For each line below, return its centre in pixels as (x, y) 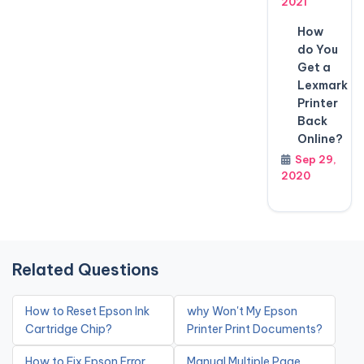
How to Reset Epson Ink (87, 311)
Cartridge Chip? (69, 329)
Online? (320, 139)
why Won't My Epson (242, 311)
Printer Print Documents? (255, 329)
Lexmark (322, 85)
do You (317, 50)
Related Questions (86, 269)
